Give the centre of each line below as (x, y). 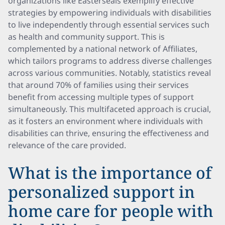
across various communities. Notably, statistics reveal (109, 73)
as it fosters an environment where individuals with (105, 121)
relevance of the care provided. (67, 145)
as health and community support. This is (86, 37)
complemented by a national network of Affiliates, (103, 49)
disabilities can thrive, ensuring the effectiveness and (108, 133)
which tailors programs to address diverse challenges (110, 61)
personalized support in (101, 192)
